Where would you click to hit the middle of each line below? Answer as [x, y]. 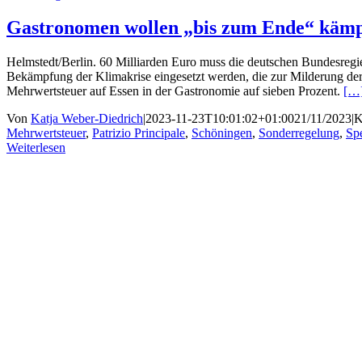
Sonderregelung [299, 133]
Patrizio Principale [139, 133]
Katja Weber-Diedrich [87, 119]
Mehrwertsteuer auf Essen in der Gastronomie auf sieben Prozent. [175, 91]
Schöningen [222, 133]
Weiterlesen [36, 148]
